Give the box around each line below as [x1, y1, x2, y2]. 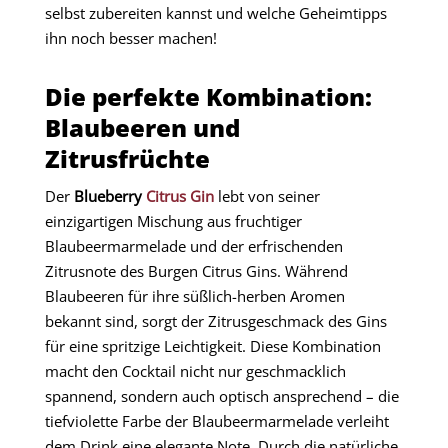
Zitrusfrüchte [44, 142, 210, 176]
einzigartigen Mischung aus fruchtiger [44, 211, 302, 232]
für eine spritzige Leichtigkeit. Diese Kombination [44, 336, 381, 357]
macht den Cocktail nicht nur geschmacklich [44, 361, 346, 382]
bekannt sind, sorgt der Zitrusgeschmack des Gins [44, 311, 387, 332]
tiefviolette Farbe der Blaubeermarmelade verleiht [44, 411, 389, 432]
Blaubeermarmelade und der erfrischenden [44, 236, 343, 257]
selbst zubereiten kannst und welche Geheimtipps [44, 3, 387, 24]
